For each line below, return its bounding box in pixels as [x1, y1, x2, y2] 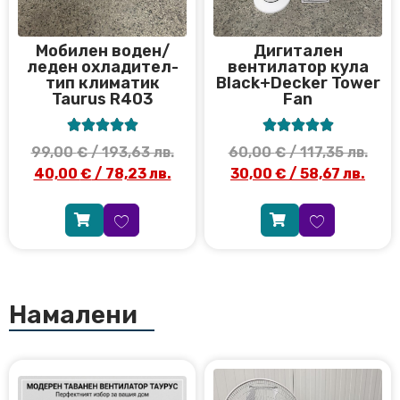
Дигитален [253, 41, 343, 62]
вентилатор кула [227, 57, 369, 78]
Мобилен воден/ [35, 41, 170, 62]
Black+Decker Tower [215, 73, 380, 94]
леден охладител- [26, 57, 179, 78]
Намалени [9, 299, 137, 329]
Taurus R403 [51, 89, 154, 110]
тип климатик [45, 73, 160, 94]
